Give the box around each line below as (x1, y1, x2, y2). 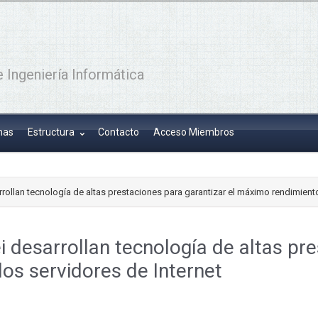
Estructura (28, 126, 77, 138)
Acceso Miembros (153, 126, 234, 138)
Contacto (98, 126, 139, 138)
